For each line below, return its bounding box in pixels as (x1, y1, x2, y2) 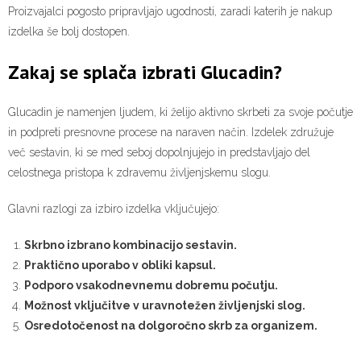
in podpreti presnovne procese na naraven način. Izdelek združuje (8, 126, 334, 139)
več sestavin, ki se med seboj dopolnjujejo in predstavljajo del (8, 146, 310, 160)
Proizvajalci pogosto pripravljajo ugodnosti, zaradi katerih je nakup (8, 4, 332, 18)
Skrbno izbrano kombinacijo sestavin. (24, 239, 237, 252)
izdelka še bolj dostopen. (8, 24, 130, 38)
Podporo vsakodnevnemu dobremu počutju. (24, 279, 278, 293)
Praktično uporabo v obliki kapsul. (24, 259, 216, 272)
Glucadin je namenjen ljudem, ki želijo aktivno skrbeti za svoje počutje (8, 106, 353, 119)
